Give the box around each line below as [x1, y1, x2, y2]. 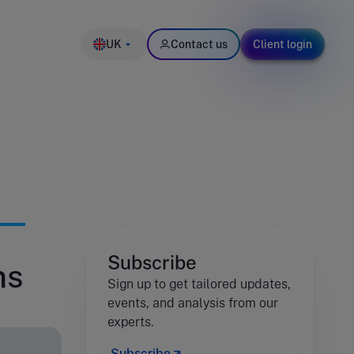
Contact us [171, 38, 228, 51]
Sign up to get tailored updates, [107, 277, 291, 292]
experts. [107, 314, 153, 330]
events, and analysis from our [107, 296, 278, 311]
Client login [253, 38, 312, 51]
